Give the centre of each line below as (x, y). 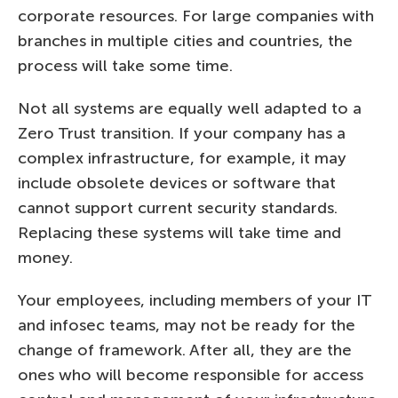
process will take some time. (125, 65)
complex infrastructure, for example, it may (182, 158)
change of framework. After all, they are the (185, 350)
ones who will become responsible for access (191, 374)
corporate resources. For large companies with (196, 16)
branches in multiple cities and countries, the (185, 40)
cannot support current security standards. (178, 207)
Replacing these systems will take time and (179, 232)
